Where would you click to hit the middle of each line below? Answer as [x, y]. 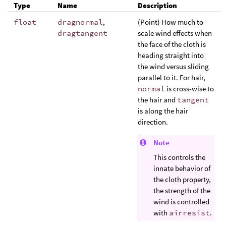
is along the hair [163, 110]
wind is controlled [181, 202]
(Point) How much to [171, 22]
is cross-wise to [189, 88]
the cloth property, [182, 180]
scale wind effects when [175, 33]
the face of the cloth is [172, 44]
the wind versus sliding [173, 66]
